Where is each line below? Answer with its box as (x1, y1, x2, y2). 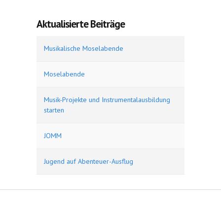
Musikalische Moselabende (44, 44, 123, 53)
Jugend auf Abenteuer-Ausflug (44, 157, 133, 166)
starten (44, 106, 64, 114)
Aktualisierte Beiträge (37, 17, 125, 31)
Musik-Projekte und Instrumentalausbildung (44, 95, 170, 104)
